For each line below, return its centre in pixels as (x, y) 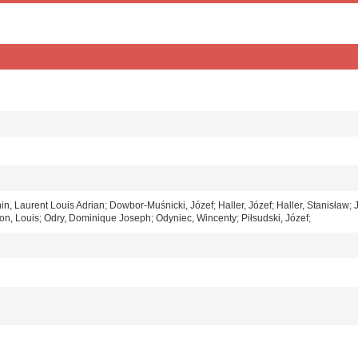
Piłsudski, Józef (275, 219)
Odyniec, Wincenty (196, 219)
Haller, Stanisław (313, 206)
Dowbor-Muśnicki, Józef (161, 206)
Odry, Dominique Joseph (97, 219)
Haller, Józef (245, 206)
